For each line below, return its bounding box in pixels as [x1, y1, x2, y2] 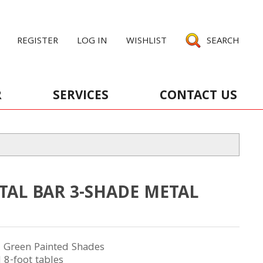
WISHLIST [126, 34, 167, 49]
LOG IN [77, 34, 107, 49]
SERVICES [53, 86, 109, 107]
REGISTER [17, 34, 58, 49]
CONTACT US [160, 86, 238, 107]
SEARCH [207, 34, 239, 49]
